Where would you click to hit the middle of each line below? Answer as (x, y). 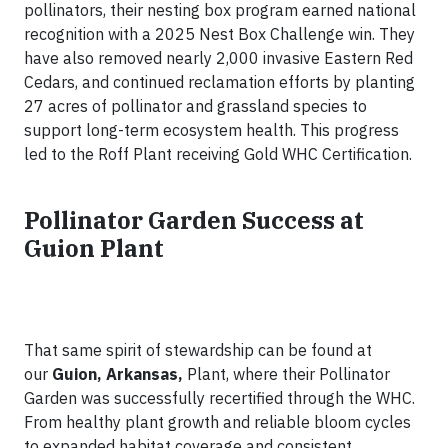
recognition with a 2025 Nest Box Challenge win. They (219, 34)
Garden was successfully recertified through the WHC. (219, 398)
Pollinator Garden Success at (194, 220)
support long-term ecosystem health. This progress (211, 130)
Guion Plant (94, 248)
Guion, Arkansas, (117, 374)
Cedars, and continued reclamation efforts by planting (219, 82)
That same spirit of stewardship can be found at (198, 350)
